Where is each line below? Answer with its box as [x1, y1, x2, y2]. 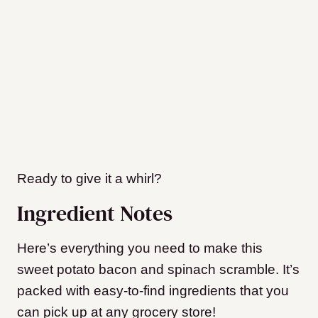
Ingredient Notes [17, 199, 172, 229]
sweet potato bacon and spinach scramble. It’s [17, 262, 300, 278]
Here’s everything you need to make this [17, 241, 263, 256]
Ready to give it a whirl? [17, 171, 162, 187]
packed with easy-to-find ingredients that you [17, 283, 289, 299]
